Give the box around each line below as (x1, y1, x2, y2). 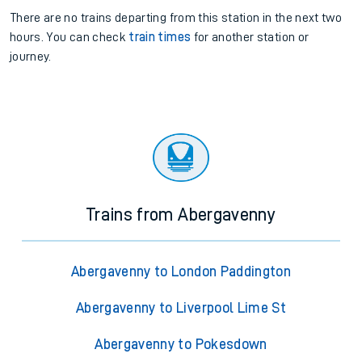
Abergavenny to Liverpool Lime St (75, 301, 287, 316)
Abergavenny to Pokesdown (95, 337, 267, 352)
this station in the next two (195, 11, 343, 25)
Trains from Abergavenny (86, 206, 276, 225)
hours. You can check (10, 31, 129, 44)
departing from (115, 11, 196, 25)
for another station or (191, 31, 309, 44)
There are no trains (10, 11, 115, 25)
